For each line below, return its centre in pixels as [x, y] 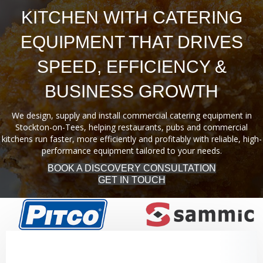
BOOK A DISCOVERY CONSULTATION [131, 168]
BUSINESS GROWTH [131, 91]
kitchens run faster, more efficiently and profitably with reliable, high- [131, 139]
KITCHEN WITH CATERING [131, 17]
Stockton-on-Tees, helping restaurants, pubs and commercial [131, 127]
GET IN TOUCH [131, 180]
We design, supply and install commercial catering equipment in [131, 115]
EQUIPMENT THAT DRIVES [131, 42]
